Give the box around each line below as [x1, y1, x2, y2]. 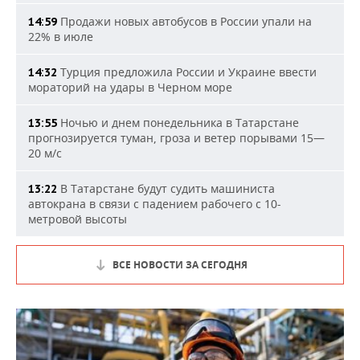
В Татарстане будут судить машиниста [57, 181, 275, 196]
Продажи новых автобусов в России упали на [57, 14, 312, 29]
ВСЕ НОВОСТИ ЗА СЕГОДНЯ [112, 258, 247, 272]
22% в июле [28, 29, 93, 44]
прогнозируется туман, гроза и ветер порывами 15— [28, 130, 325, 145]
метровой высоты [28, 211, 127, 227]
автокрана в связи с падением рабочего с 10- [28, 196, 281, 211]
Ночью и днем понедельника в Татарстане [57, 115, 299, 130]
